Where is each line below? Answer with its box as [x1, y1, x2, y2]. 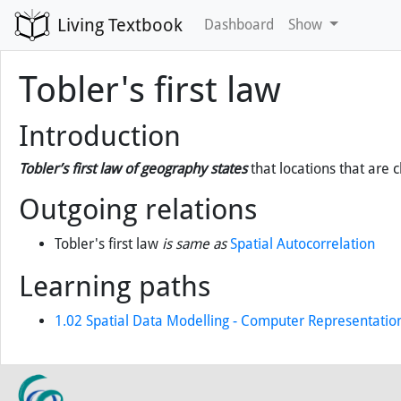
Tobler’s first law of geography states [19, 160, 247, 177]
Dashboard [204, 16, 274, 33]
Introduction [19, 119, 181, 153]
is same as [162, 235, 226, 252]
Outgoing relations [19, 192, 257, 226]
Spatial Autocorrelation [230, 235, 375, 252]
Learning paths [19, 269, 210, 303]
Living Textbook [57, 14, 183, 36]
